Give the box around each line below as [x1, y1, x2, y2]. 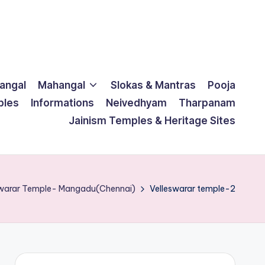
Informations [31, 96, 94, 109]
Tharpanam [179, 96, 235, 109]
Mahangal [37, 79, 85, 91]
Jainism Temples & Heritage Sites [69, 114, 235, 127]
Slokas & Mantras [111, 79, 196, 91]
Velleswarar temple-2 [150, 183, 235, 194]
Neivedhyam [106, 96, 167, 109]
